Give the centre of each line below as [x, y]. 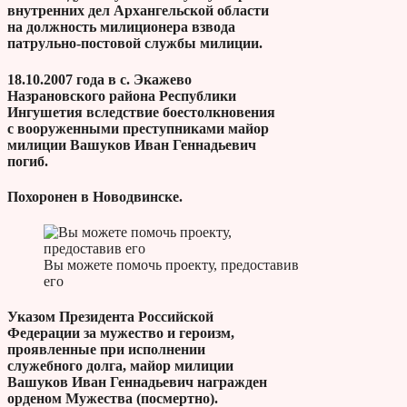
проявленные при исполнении [106, 350]
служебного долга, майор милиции [120, 366]
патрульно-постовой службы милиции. [135, 44]
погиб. [28, 161]
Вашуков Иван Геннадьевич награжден [137, 382]
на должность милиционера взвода [121, 27]
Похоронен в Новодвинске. [95, 196]
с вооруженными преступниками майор [138, 128]
